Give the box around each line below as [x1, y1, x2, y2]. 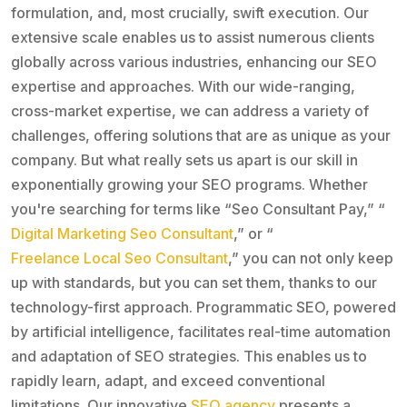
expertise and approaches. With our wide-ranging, [11, 76, 355, 95]
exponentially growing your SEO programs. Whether [11, 174, 368, 194]
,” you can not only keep [228, 248, 393, 267]
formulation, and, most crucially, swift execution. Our [11, 3, 369, 22]
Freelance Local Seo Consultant [11, 248, 228, 267]
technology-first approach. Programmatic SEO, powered [11, 297, 396, 316]
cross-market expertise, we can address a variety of [11, 101, 369, 120]
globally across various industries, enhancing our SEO [11, 52, 377, 71]
